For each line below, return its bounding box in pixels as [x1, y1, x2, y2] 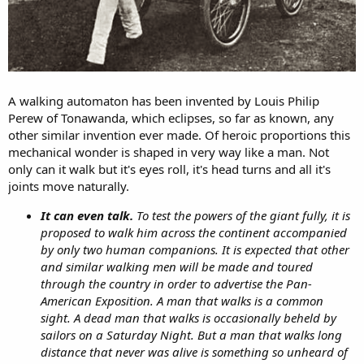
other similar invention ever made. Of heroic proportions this [8, 126, 350, 143]
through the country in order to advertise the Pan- [41, 275, 312, 292]
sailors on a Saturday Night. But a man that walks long [41, 326, 342, 343]
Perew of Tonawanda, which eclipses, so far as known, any [8, 109, 334, 126]
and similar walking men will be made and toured [41, 258, 313, 275]
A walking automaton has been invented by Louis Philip [8, 92, 319, 109]
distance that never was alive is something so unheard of [41, 343, 348, 360]
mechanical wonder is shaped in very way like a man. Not [8, 143, 329, 160]
